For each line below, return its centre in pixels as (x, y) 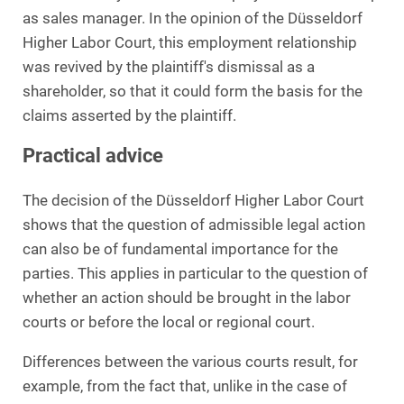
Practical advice (93, 155)
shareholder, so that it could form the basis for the (193, 91)
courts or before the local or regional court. (169, 322)
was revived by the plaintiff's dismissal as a (169, 67)
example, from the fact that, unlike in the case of (185, 387)
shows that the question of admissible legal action (194, 225)
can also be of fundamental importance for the (180, 249)
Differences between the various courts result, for (190, 363)
